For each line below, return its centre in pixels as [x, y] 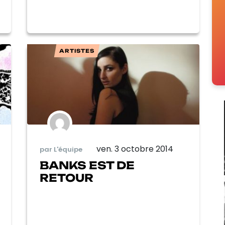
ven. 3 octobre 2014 [135, 149]
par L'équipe [61, 149]
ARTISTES [77, 50]
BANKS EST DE [87, 165]
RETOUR [67, 178]
